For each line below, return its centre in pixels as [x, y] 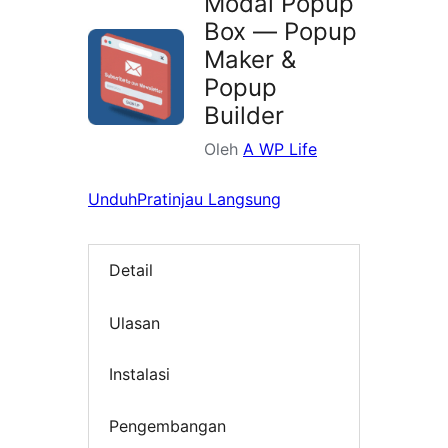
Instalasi [139, 374]
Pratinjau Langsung [209, 199]
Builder [244, 116]
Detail [131, 270]
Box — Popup [280, 32]
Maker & [250, 60]
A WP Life [280, 149]
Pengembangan [167, 425]
